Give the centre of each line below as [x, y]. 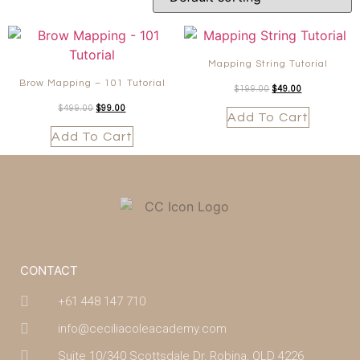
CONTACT [49, 270]
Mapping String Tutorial [268, 63]
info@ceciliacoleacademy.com [142, 328]
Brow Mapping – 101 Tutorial [92, 83]
